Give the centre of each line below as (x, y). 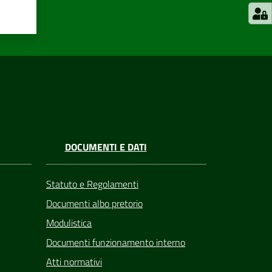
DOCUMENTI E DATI (106, 147)
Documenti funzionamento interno (116, 242)
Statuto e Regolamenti (92, 184)
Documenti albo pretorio (94, 203)
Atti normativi (74, 261)
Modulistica (69, 223)
